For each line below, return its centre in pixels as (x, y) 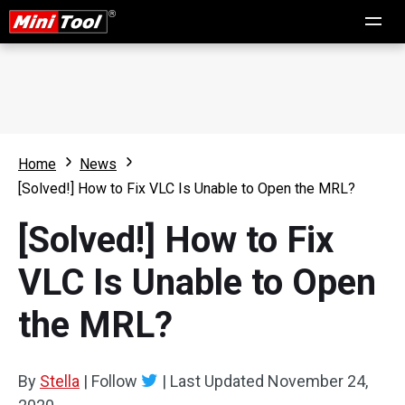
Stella (60, 381)
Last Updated (217, 381)
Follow (114, 381)
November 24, (318, 381)
